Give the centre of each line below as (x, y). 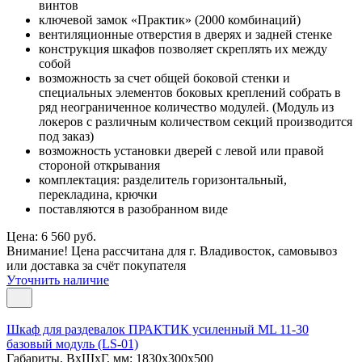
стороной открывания (99, 165)
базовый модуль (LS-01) (72, 343)
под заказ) (66, 136)
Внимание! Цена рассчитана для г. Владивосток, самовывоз (172, 250)
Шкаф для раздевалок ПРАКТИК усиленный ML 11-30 (158, 329)
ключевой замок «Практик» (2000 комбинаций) (170, 19)
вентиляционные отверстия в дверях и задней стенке (185, 34)
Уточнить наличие (58, 280)
